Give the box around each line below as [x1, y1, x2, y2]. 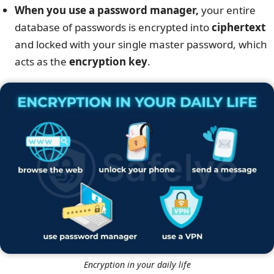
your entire [199, 3, 256, 18]
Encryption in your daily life [83, 259, 191, 271]
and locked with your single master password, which [15, 37, 267, 52]
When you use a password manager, [15, 3, 199, 18]
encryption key [69, 54, 147, 69]
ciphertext [212, 20, 265, 35]
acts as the [15, 54, 69, 69]
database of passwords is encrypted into [15, 20, 212, 35]
